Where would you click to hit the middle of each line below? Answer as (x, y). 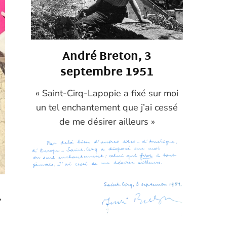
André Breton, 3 (107, 57)
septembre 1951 (107, 73)
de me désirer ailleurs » (107, 121)
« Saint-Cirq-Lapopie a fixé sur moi (107, 93)
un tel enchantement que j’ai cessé (107, 107)
